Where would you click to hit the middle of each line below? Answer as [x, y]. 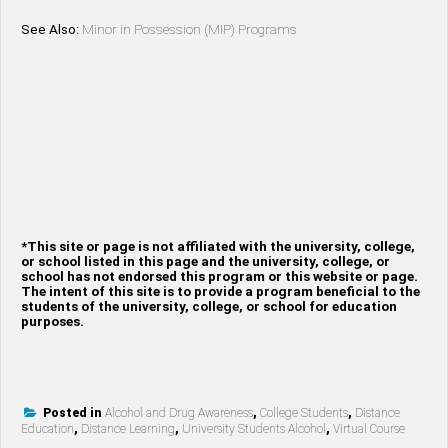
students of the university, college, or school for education [209, 306]
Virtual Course [369, 428]
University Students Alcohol [254, 428]
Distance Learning [128, 428]
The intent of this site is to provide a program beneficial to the [220, 291]
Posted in [74, 412]
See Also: [51, 30]
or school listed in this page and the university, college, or [205, 261]
